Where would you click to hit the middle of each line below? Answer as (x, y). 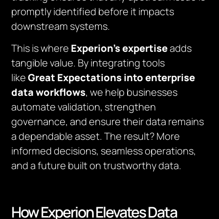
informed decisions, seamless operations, (104, 151)
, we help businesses (132, 92)
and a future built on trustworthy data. (97, 165)
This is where (41, 48)
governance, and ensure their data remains (108, 121)
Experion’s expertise (120, 48)
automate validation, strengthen (84, 107)
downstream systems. (61, 26)
